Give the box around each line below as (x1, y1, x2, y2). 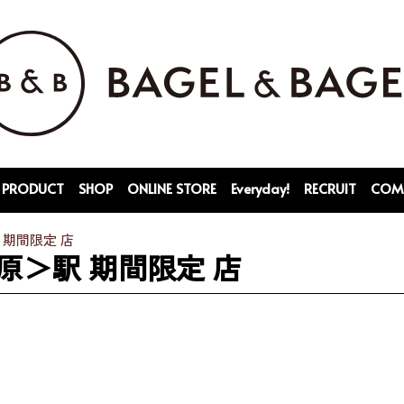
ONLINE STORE (127, 179, 216, 197)
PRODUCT (2, 179, 64, 197)
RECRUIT (304, 179, 356, 197)
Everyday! (231, 179, 289, 197)
